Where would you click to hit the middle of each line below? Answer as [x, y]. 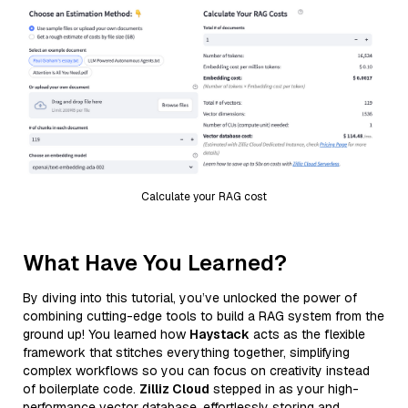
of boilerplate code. [81, 388]
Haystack [219, 334]
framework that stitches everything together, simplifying [186, 352]
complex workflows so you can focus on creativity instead [196, 370]
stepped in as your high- [284, 388]
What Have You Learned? [155, 262]
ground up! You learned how [106, 334]
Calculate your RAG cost [204, 196]
